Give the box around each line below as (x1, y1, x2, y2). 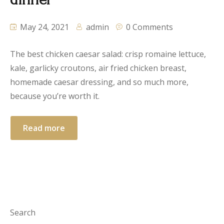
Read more (23, 122, 65, 134)
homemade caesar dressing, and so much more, (10, 76, 188, 88)
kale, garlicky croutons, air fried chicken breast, (10, 62, 186, 74)
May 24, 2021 (18, 21, 69, 33)
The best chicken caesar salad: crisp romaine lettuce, (10, 48, 206, 60)
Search (10, 207, 35, 218)
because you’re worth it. (10, 90, 99, 102)
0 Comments (126, 21, 173, 33)
